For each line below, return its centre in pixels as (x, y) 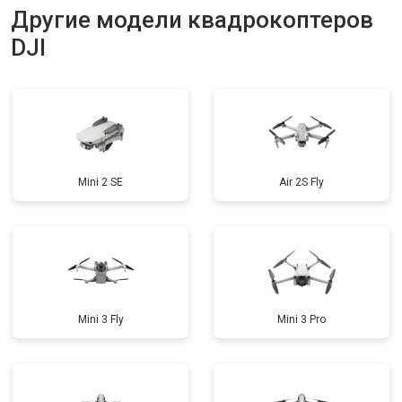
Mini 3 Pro (301, 319)
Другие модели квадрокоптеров (192, 20)
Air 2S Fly (301, 182)
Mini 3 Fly (100, 319)
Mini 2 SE (100, 182)
